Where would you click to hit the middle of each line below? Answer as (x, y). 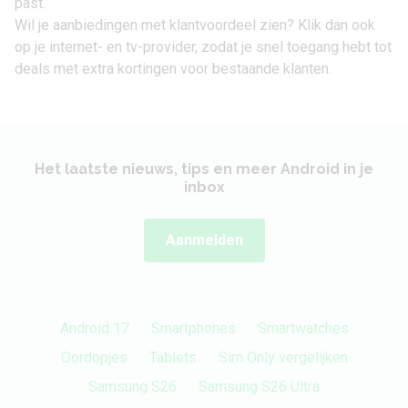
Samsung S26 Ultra (259, 387)
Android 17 (94, 329)
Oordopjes (94, 358)
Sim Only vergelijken (283, 358)
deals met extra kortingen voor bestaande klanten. (173, 69)
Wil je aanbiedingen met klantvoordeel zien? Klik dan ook (195, 25)
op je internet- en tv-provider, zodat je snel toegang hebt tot (203, 47)
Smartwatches (303, 329)
